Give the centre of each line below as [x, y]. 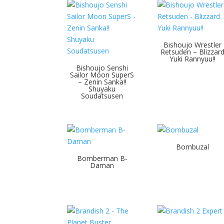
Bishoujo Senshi [102, 67]
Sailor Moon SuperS [102, 74]
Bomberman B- [102, 158]
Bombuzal [192, 146]
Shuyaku [102, 88]
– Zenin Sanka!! [102, 81]
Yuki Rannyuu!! [192, 58]
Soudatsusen [102, 95]
